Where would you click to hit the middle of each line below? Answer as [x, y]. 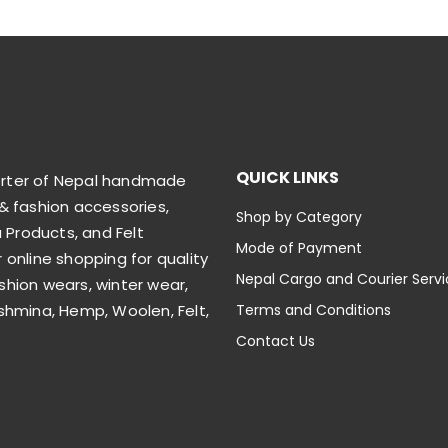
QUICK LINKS [287, 177]
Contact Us [275, 340]
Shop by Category [299, 216]
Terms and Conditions [313, 309]
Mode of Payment [299, 247]
